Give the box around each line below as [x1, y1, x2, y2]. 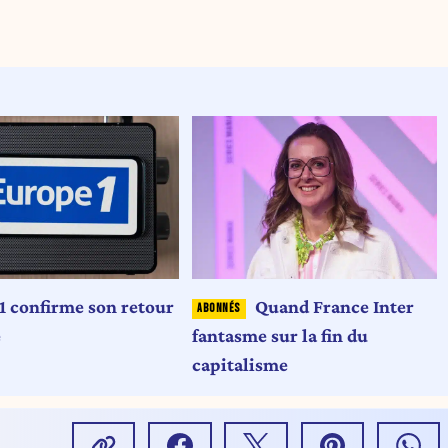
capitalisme [192, 353, 289, 375]
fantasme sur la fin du [192, 324, 369, 346]
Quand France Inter [254, 295, 414, 317]
